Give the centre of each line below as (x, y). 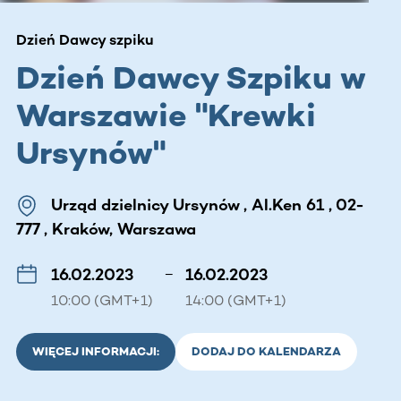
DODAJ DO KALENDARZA (266, 351)
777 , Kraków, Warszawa (106, 229)
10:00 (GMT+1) (102, 300)
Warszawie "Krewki (166, 115)
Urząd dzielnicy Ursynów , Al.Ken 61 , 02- (208, 205)
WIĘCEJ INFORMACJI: (96, 351)
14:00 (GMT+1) (236, 300)
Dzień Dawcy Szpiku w (190, 77)
